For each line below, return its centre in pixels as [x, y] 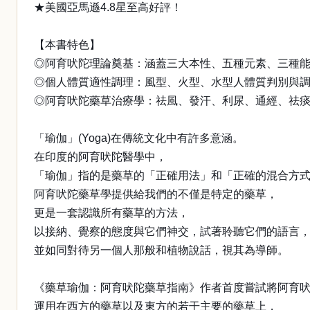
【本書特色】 [67, 45]
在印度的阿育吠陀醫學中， [100, 157]
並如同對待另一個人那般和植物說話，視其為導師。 [161, 250]
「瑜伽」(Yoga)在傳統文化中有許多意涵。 [139, 138]
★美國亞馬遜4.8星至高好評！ [108, 7]
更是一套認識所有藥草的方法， [111, 213]
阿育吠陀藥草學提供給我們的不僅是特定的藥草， [156, 194]
